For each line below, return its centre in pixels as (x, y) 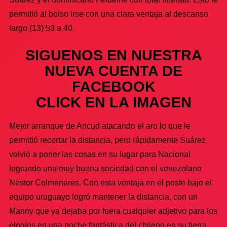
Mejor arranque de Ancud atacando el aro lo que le (100, 126)
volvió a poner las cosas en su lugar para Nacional (100, 154)
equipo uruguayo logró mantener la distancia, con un (103, 197)
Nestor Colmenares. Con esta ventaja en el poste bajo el (110, 182)
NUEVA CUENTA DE (113, 71)
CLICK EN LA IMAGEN (113, 102)
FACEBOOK (113, 86)
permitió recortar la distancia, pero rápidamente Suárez (107, 140)
